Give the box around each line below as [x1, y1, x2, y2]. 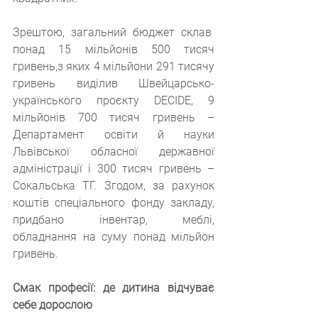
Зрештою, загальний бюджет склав [13, 25, 214, 39]
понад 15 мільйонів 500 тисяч [13, 42, 214, 56]
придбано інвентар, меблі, [13, 212, 214, 226]
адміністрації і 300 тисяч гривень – [13, 161, 214, 175]
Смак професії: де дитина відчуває [13, 280, 214, 295]
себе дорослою [13, 297, 92, 312]
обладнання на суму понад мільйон [13, 229, 214, 243]
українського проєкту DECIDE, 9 [13, 93, 214, 107]
